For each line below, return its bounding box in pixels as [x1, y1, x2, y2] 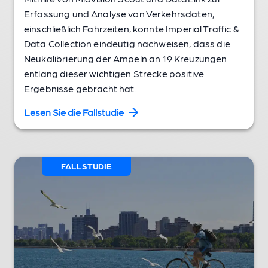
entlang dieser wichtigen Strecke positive [24, 67, 205, 79]
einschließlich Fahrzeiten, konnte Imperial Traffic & [24, 22, 239, 34]
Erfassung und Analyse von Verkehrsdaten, [24, 7, 214, 19]
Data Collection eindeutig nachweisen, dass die [24, 37, 230, 49]
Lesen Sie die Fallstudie [24, 106, 124, 118]
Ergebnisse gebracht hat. [24, 82, 136, 94]
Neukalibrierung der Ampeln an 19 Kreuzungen [24, 52, 227, 64]
